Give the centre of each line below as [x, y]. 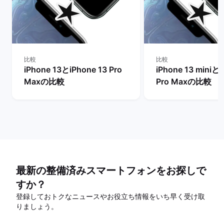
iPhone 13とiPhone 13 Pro [73, 69]
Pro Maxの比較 [184, 81]
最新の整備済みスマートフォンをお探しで [111, 170]
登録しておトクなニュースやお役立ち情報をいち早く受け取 [110, 196]
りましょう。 [37, 206]
